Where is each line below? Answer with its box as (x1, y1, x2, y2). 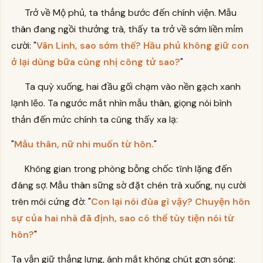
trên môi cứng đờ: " (11, 195, 91, 208)
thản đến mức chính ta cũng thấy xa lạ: (11, 113, 178, 126)
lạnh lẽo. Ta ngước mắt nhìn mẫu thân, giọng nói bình (11, 96, 232, 109)
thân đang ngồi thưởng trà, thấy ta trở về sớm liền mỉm (11, 22, 243, 35)
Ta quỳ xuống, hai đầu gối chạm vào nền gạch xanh (25, 80, 241, 93)
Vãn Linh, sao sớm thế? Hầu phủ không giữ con (36, 39, 249, 52)
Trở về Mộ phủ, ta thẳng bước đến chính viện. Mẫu (25, 6, 237, 19)
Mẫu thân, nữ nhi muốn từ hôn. (14, 138, 154, 151)
